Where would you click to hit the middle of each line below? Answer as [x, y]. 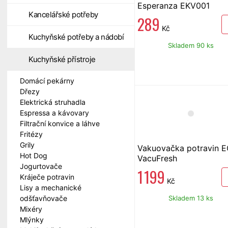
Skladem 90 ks [191, 45]
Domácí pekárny [47, 81]
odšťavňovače [44, 198]
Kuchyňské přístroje [62, 59]
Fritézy [31, 134]
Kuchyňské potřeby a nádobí [76, 37]
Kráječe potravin [47, 177]
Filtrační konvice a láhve [60, 123]
